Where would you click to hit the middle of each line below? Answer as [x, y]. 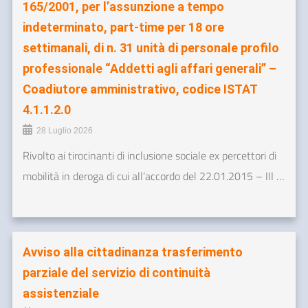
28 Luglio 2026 [65, 131]
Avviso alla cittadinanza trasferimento [133, 252]
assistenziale [61, 294]
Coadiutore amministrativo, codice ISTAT [140, 89]
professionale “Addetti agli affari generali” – [150, 69]
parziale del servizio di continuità [117, 273]
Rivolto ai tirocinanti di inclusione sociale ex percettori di [150, 156]
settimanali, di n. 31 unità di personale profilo [151, 48]
